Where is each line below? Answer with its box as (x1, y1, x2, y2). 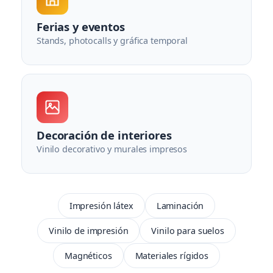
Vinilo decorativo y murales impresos (37, 143, 187, 155)
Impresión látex (69, 200, 133, 212)
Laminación (156, 200, 204, 212)
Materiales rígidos (135, 250, 209, 262)
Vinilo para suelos (151, 225, 224, 237)
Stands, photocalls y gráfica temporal (37, 35, 188, 47)
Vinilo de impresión (49, 225, 129, 237)
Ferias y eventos (37, 19, 125, 35)
